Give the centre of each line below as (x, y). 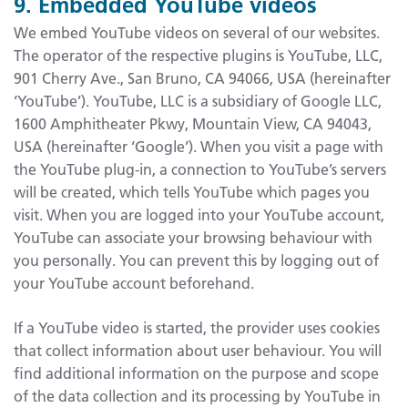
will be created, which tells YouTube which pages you (192, 191)
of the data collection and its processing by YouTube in (197, 395)
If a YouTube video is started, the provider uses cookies (197, 327)
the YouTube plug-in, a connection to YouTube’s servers (200, 168)
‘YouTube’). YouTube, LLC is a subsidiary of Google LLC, (198, 100)
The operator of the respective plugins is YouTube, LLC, (198, 55)
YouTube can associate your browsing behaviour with (193, 237)
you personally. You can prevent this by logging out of (196, 260)
